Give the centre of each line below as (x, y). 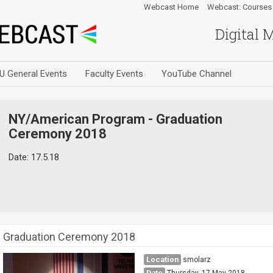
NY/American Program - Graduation (115, 119)
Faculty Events (114, 74)
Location (162, 259)
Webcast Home (171, 7)
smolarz (197, 260)
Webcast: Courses (239, 7)
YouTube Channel (197, 74)
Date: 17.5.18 (34, 157)
